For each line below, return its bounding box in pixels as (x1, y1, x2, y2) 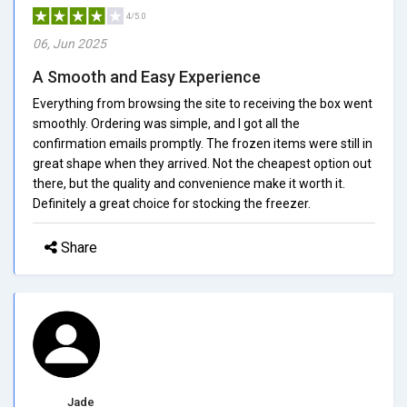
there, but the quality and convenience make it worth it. (33, 175, 345, 191)
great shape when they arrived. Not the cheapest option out (33, 155, 372, 171)
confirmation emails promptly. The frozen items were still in (33, 135, 372, 151)
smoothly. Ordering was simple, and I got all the (33, 115, 300, 131)
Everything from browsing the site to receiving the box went (33, 95, 372, 111)
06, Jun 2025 (33, 35, 106, 51)
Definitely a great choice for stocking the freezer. (33, 195, 311, 211)
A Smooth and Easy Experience (33, 66, 261, 86)
